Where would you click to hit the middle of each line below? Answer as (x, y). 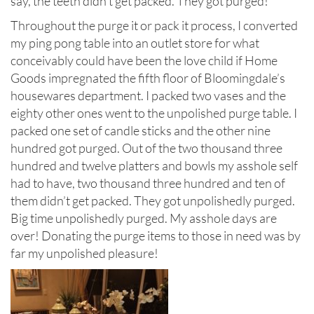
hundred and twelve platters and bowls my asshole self (154, 166)
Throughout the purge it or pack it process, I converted (154, 26)
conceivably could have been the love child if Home (144, 61)
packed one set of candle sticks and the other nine (141, 131)
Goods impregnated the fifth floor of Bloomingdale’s (148, 78)
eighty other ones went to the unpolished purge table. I (154, 113)
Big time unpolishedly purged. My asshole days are (144, 218)
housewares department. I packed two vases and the (148, 96)
